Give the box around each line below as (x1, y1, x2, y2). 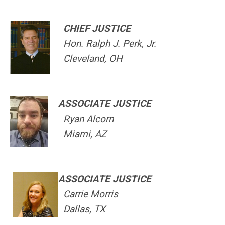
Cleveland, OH (58, 53, 123, 64)
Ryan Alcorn (58, 113, 114, 125)
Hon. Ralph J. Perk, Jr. (58, 38, 156, 49)
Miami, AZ (58, 128, 106, 140)
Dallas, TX (58, 203, 105, 215)
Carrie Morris (58, 188, 118, 200)
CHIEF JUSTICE (63, 23, 131, 34)
